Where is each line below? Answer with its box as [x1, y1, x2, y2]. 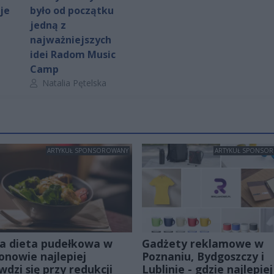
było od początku [30, 3, 114, 17]
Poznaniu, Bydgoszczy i [142, 248, 264, 264]
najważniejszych [30, 32, 111, 46]
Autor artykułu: [29, 76, 87, 88]
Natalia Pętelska [40, 76, 106, 89]
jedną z [30, 18, 66, 32]
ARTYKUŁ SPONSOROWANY [47, 146, 128, 155]
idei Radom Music [30, 47, 116, 61]
